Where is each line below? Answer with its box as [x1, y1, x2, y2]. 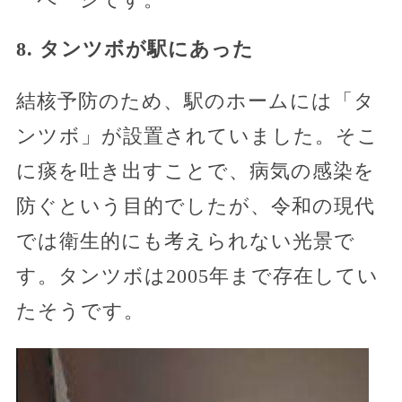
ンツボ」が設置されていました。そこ [15, 124, 379, 147]
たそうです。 [15, 299, 144, 322]
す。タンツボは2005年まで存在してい [15, 264, 379, 287]
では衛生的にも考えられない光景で [15, 229, 355, 252]
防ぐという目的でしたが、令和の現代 [15, 194, 375, 217]
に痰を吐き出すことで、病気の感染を [15, 159, 375, 182]
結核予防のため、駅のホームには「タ [15, 89, 375, 112]
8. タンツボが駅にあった [15, 37, 254, 60]
